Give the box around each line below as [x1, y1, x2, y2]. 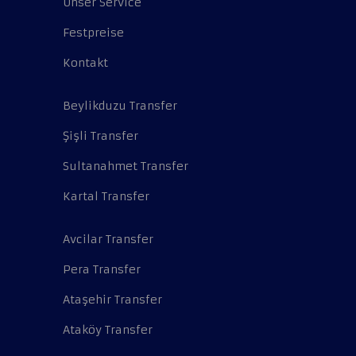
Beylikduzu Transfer [63, 99, 177, 114]
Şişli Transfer [63, 129, 138, 144]
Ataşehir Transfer [63, 292, 162, 308]
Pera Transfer [63, 262, 141, 277]
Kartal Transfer [63, 189, 149, 204]
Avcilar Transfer [63, 232, 153, 247]
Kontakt [63, 56, 108, 71]
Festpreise [63, 25, 124, 41]
